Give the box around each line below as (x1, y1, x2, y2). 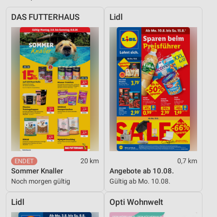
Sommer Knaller (11, 167, 63, 176)
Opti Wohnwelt (109, 198, 163, 207)
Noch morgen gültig (11, 177, 70, 186)
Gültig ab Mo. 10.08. (109, 177, 170, 186)
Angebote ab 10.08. (109, 167, 174, 176)
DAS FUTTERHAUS (11, 13, 79, 22)
